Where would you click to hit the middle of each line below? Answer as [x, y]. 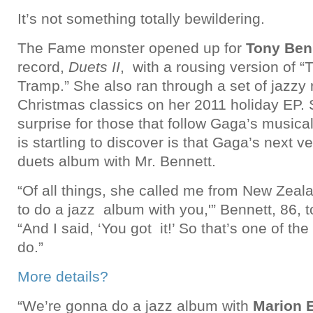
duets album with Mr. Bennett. [117, 161]
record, [43, 67]
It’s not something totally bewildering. [141, 19]
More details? [63, 276]
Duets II [94, 67]
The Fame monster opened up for [132, 48]
